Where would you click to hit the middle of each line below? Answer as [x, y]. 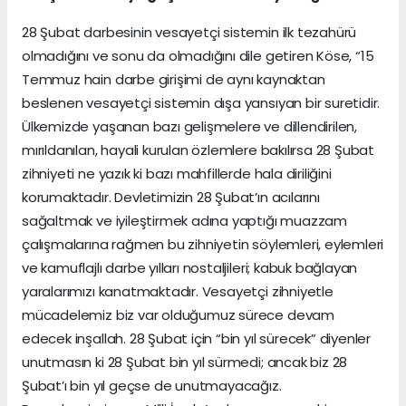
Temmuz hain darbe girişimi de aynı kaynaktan [174, 80]
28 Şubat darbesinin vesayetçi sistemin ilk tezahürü [189, 33]
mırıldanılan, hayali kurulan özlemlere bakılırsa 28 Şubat [198, 150]
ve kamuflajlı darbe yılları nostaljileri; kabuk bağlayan [190, 268]
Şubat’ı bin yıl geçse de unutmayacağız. [152, 386]
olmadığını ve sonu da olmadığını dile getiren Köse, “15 [198, 56]
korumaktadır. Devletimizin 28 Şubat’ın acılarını [171, 198]
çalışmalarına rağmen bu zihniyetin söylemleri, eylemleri [203, 245]
